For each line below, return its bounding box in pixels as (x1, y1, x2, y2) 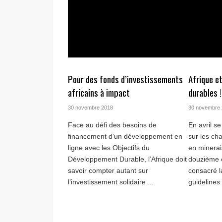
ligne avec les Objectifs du (68, 144, 150, 152)
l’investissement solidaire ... (68, 178, 154, 186)
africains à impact (68, 86, 130, 100)
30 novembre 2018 (68, 105, 113, 111)
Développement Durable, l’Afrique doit (68, 155, 187, 164)
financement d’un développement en (68, 132, 182, 141)
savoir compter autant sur (68, 166, 148, 175)
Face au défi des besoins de (68, 121, 157, 129)
